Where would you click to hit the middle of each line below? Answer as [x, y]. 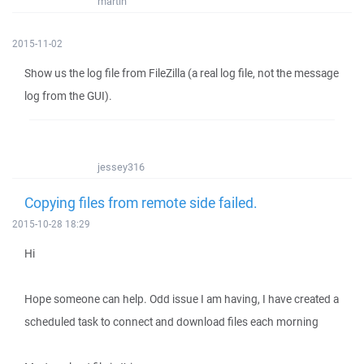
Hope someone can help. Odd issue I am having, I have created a [182, 299]
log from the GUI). [68, 96]
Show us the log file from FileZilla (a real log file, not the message [182, 73]
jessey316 [121, 167]
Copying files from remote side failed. [141, 202]
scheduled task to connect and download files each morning [171, 322]
